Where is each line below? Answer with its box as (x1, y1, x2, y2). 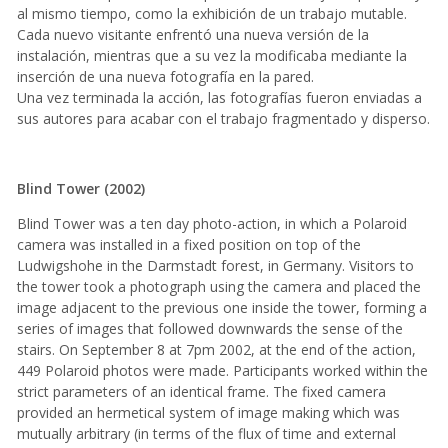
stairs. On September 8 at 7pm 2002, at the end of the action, (16, 340, 416, 360)
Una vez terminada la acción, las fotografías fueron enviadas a (16, 88, 422, 108)
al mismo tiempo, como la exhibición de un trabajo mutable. (16, 4, 407, 24)
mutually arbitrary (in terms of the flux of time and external (16, 424, 396, 444)
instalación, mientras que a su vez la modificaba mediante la (16, 46, 407, 66)
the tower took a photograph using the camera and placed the (16, 277, 421, 297)
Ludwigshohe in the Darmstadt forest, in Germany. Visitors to (16, 256, 414, 276)
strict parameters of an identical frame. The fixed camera (16, 382, 386, 402)
